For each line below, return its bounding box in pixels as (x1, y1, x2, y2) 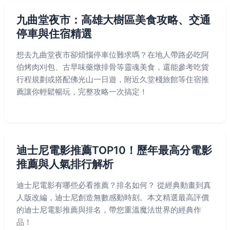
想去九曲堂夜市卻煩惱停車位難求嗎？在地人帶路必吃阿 (16, 50, 209, 60)
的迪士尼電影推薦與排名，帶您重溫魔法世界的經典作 (16, 205, 201, 215)
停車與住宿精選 (16, 27, 92, 40)
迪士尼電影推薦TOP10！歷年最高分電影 (16, 144, 212, 157)
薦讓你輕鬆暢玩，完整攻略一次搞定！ (16, 87, 147, 97)
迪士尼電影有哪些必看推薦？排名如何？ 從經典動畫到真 (16, 180, 211, 190)
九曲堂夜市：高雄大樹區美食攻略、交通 (16, 13, 210, 26)
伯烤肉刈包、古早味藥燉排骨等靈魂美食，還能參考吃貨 (16, 62, 209, 72)
